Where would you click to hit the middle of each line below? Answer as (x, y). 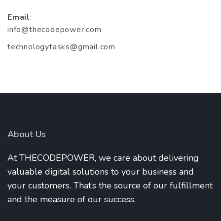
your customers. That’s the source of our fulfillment (110, 186)
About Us (27, 134)
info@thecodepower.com (55, 30)
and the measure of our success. (72, 200)
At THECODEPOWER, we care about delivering (103, 158)
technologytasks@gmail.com (61, 47)
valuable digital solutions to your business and (101, 172)
